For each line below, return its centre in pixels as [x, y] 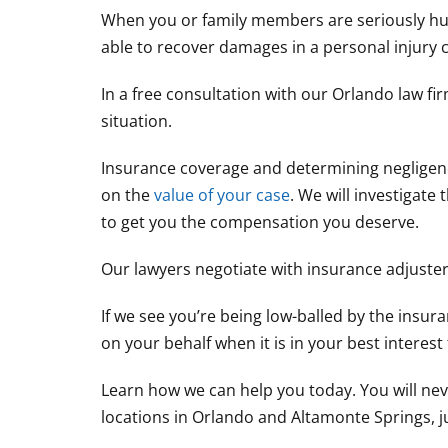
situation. [136, 121]
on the [127, 195]
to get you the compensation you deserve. [260, 222]
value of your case [222, 195]
